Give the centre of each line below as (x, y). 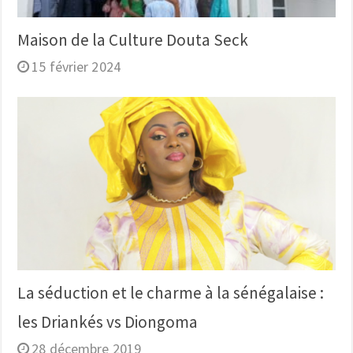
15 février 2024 (76, 67)
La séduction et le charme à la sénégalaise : (171, 292)
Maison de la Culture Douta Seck (133, 40)
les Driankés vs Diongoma (108, 321)
